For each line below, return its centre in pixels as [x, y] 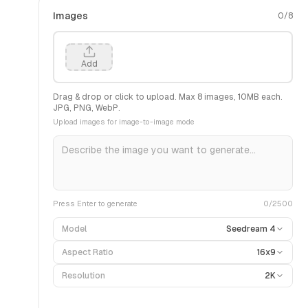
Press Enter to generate [95, 203]
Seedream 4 [251, 229]
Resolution [84, 276]
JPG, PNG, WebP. [87, 108]
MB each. [265, 97]
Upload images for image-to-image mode [124, 122]
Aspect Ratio [88, 252]
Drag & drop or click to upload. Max [125, 97]
